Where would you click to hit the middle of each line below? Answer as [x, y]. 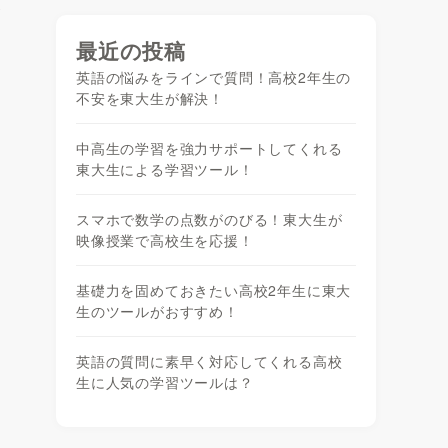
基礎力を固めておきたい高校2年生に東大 [214, 290]
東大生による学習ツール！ [165, 169]
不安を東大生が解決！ [150, 98]
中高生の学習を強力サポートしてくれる [209, 148]
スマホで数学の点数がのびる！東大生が [209, 219]
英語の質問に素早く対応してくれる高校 [209, 361]
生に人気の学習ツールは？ [165, 382]
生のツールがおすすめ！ [157, 311]
